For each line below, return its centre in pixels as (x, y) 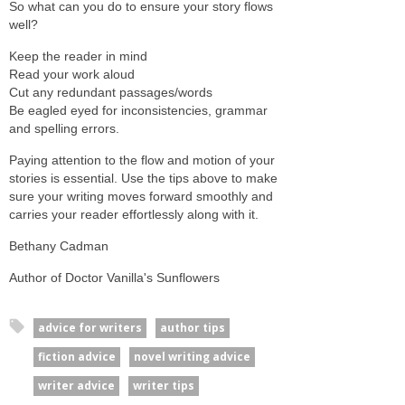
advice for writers (90, 327)
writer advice (76, 385)
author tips (193, 327)
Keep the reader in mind (78, 56)
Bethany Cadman (59, 245)
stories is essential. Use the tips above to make (143, 178)
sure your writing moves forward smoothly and (141, 196)
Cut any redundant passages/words (111, 92)
